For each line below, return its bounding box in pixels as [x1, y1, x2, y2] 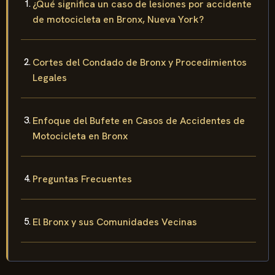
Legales [33, 71, 67, 84]
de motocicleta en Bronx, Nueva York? [33, 12, 204, 26]
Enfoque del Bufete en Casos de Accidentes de [33, 114, 245, 127]
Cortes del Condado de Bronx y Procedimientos [33, 55, 247, 69]
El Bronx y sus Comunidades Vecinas [33, 215, 197, 228]
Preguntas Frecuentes [33, 172, 132, 185]
